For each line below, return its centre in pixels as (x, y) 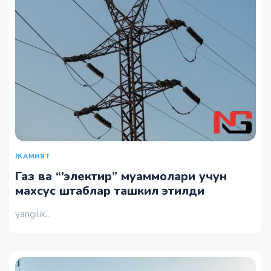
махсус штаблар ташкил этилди (110, 191)
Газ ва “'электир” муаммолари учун (121, 176)
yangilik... (33, 214)
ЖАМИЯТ (33, 156)
